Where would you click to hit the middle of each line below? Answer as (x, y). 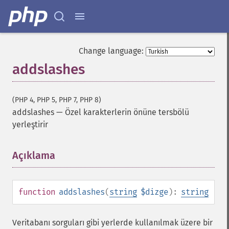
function (37, 192)
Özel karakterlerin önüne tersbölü (127, 112)
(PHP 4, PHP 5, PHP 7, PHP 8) (57, 100)
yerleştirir (30, 124)
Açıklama (34, 155)
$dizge (154, 192)
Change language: (111, 51)
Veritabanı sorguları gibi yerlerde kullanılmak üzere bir (112, 223)
